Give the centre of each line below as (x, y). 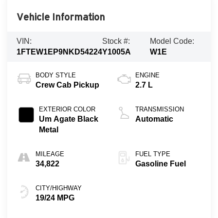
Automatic (154, 119)
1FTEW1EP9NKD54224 (59, 52)
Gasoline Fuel (161, 163)
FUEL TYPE (153, 154)
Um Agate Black (68, 119)
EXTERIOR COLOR (67, 109)
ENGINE (147, 75)
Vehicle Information (61, 17)
